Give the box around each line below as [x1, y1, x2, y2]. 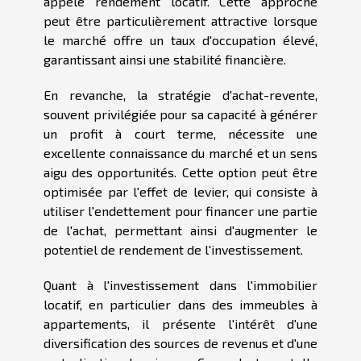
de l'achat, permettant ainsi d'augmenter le [44, 222, 317, 239]
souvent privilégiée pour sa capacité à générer [44, 106, 317, 122]
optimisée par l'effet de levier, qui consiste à [44, 184, 317, 200]
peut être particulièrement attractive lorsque [44, 13, 317, 29]
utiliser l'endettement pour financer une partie [44, 203, 317, 219]
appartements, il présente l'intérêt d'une [44, 316, 317, 332]
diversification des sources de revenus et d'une [44, 335, 317, 351]
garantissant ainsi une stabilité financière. [44, 52, 286, 68]
